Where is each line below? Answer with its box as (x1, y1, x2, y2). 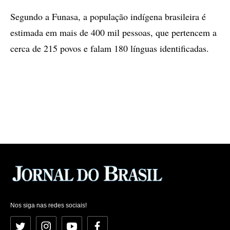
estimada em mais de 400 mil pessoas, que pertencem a (10, 26, 217, 39)
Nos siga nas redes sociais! (10, 201, 87, 209)
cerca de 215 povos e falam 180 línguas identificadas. (10, 42, 209, 54)
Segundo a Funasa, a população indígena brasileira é (10, 10, 206, 23)
